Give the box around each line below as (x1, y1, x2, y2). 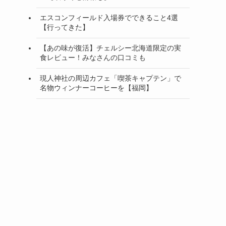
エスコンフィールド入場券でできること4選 (40, 14, 178, 22)
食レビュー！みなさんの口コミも (40, 53, 146, 62)
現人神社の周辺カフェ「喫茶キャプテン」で (40, 74, 181, 82)
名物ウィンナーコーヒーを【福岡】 (40, 84, 153, 92)
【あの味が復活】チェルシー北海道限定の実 (40, 44, 181, 52)
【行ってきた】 (40, 23, 89, 31)
